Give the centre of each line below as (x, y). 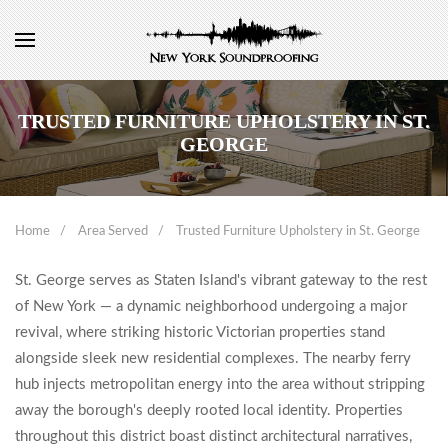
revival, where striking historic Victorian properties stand (200, 332)
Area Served (113, 231)
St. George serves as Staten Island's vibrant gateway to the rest (221, 280)
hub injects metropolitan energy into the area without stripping (220, 384)
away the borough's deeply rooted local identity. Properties (209, 410)
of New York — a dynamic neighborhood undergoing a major (211, 306)
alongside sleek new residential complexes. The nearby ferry (213, 358)
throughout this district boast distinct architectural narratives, (213, 436)
